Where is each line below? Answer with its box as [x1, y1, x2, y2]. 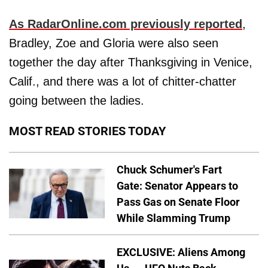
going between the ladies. [9, 93, 144, 107]
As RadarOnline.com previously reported [9, 17, 242, 31]
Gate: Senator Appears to [117, 179, 238, 192]
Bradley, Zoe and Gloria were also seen [9, 36, 218, 50]
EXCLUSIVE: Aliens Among [117, 246, 245, 259]
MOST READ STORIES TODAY [9, 123, 166, 138]
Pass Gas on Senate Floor [117, 195, 240, 208]
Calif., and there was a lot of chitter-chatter [9, 74, 236, 88]
